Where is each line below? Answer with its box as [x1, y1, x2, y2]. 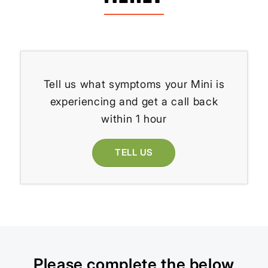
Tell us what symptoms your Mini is [43, 78, 225, 91]
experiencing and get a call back [50, 95, 218, 108]
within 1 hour [101, 112, 167, 126]
